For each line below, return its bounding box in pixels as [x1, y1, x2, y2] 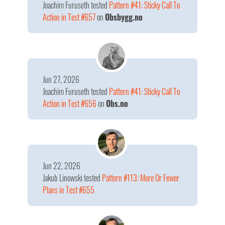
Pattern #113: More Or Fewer [102, 172, 179, 184]
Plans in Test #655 [43, 184, 94, 196]
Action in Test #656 [43, 97, 96, 109]
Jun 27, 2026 [43, 73, 79, 85]
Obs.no [106, 97, 128, 109]
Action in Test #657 [43, 11, 95, 23]
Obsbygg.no [105, 11, 143, 23]
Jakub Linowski [43, 172, 84, 184]
